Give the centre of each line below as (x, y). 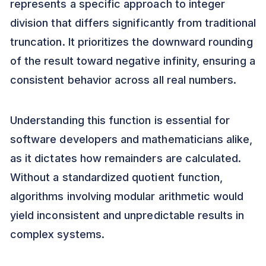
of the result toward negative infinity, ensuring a (133, 61)
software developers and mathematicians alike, (132, 139)
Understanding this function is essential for (120, 120)
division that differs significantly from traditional (133, 23)
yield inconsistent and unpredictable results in (127, 215)
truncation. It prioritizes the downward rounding (132, 42)
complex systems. (57, 234)
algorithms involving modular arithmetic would (127, 196)
